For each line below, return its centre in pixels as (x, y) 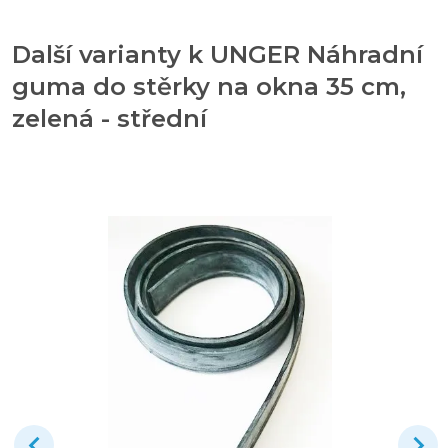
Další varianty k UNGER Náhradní (217, 54)
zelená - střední (109, 118)
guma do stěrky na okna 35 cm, (209, 86)
